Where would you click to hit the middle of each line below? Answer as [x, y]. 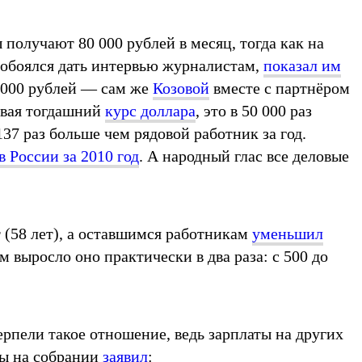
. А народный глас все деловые [244, 156]
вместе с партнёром [280, 88]
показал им [302, 65]
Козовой [181, 88]
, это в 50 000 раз [254, 110]
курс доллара [150, 110]
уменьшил [288, 233]
